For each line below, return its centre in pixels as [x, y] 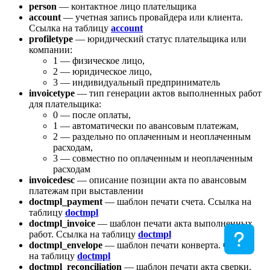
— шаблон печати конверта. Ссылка [178, 245]
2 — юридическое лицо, [102, 72]
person [43, 7]
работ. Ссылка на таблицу [83, 234]
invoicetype [52, 93]
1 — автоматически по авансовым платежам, [146, 126]
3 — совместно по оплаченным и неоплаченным [153, 159]
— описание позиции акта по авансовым [161, 180]
